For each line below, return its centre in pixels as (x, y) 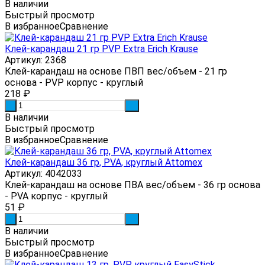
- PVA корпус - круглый (56, 196)
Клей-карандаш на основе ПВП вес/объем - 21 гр (116, 71)
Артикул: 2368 (35, 60)
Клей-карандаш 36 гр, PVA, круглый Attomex (104, 162)
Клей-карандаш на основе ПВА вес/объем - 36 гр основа (132, 185)
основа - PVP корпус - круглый (74, 82)
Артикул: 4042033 (43, 173)
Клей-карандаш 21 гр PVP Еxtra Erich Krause (101, 49)
